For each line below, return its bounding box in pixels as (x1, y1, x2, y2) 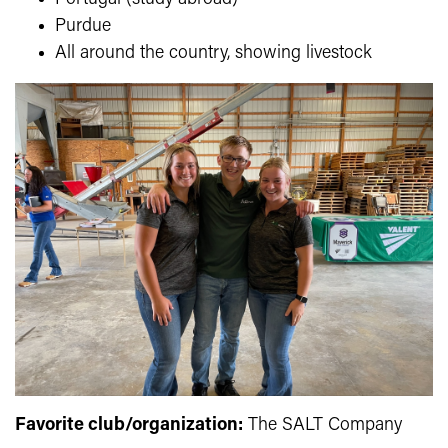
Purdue (55, 16, 111, 36)
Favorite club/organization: (15, 416, 243, 436)
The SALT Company (243, 416, 402, 436)
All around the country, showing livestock (55, 43, 372, 63)
